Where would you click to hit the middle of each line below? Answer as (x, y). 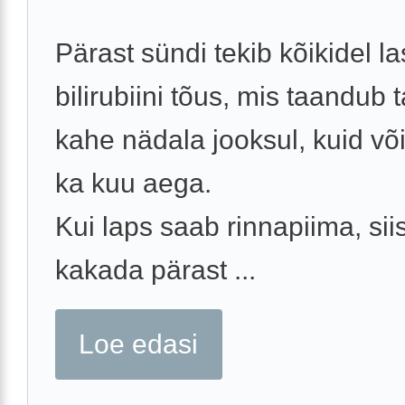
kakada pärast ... (155, 270)
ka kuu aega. (133, 184)
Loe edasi (139, 344)
